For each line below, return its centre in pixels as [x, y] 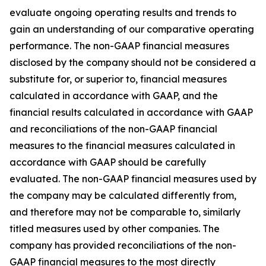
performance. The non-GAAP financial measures [119, 46]
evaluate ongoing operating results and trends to [123, 12]
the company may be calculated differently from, [123, 195]
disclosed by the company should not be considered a [133, 62]
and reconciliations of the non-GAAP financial [113, 129]
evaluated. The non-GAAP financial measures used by [133, 179]
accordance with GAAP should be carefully [108, 162]
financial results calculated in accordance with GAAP [131, 112]
